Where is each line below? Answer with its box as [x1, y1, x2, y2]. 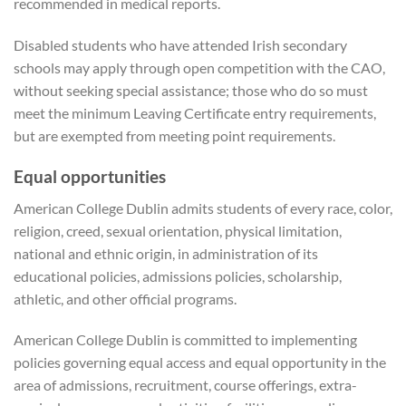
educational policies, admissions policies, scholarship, [14, 266, 342, 285]
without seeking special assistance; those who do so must [14, 82, 368, 100]
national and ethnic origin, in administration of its [14, 244, 318, 262]
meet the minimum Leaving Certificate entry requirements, [14, 104, 376, 122]
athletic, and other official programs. [14, 289, 237, 307]
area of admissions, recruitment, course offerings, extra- [14, 376, 357, 394]
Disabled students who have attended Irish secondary [14, 36, 347, 54]
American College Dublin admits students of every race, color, [14, 198, 392, 217]
